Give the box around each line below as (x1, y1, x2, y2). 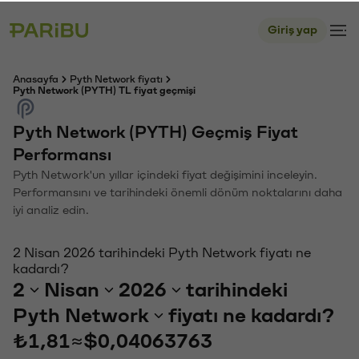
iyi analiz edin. (13, 203, 89, 215)
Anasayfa (13, 73, 58, 83)
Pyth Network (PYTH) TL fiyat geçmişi (13, 84, 196, 94)
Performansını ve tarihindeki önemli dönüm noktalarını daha (13, 185, 342, 197)
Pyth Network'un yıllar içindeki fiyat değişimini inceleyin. (13, 167, 317, 179)
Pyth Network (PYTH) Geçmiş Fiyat (13, 123, 298, 139)
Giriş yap (268, 22, 317, 34)
